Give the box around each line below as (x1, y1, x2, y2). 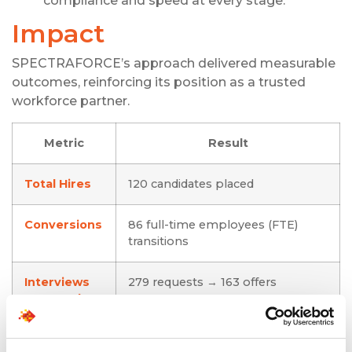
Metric (44, 135, 84, 150)
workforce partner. (12, 93, 130, 109)
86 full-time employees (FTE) (128, 217, 298, 232)
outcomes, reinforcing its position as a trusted (12, 75, 306, 90)
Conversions (24, 217, 102, 232)
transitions (128, 233, 189, 248)
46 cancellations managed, (128, 332, 281, 346)
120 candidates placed (128, 176, 254, 191)
